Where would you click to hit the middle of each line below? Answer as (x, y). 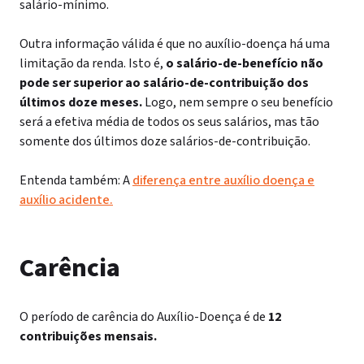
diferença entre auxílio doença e (223, 180)
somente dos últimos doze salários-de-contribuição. (165, 141)
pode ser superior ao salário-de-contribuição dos (164, 83)
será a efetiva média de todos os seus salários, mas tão (169, 122)
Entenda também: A (76, 180)
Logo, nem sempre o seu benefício (239, 102)
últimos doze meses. (81, 102)
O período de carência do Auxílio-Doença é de (144, 317)
